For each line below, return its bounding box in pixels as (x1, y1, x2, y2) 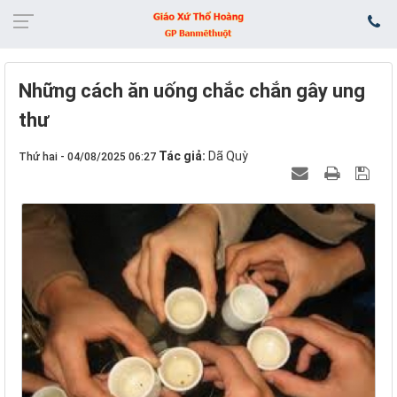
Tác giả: (159, 149, 208, 163)
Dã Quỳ (208, 149, 248, 163)
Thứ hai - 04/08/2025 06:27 (19, 151, 156, 163)
